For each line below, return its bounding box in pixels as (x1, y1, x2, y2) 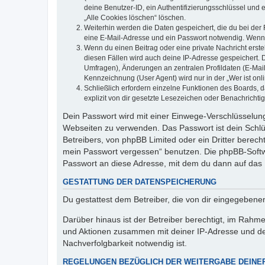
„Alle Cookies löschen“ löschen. (84, 14, 186, 22)
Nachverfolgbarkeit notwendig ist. (63, 238, 187, 248)
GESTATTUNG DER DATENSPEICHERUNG (63, 178, 216, 187)
